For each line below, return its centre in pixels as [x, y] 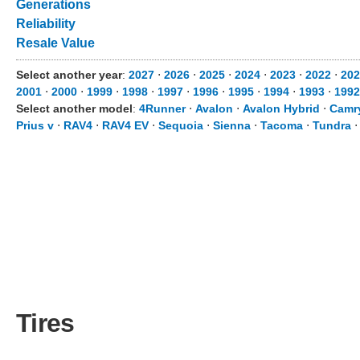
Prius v [35, 125]
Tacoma [282, 125]
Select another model [74, 108]
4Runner [162, 108]
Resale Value [55, 43]
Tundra [332, 125]
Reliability [46, 24]
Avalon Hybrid [281, 108]
